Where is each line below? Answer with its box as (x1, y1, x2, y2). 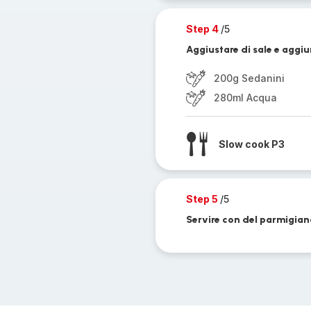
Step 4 (185, 23, 221, 35)
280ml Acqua (213, 92, 277, 103)
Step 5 (185, 193, 220, 205)
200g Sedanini (213, 72, 285, 84)
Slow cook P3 (218, 137, 285, 150)
